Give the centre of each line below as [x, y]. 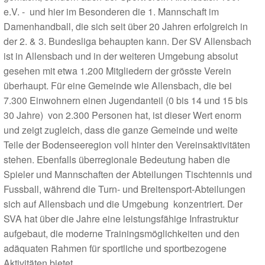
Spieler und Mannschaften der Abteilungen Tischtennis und [128, 174]
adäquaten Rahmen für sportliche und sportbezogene [115, 248]
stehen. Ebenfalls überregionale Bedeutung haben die [117, 159]
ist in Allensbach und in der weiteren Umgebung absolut [121, 56]
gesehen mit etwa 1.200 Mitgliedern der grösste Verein [117, 71]
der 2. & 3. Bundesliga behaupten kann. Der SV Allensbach [127, 41]
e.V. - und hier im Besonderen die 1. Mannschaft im [111, 12]
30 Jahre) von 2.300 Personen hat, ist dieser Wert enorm [122, 115]
